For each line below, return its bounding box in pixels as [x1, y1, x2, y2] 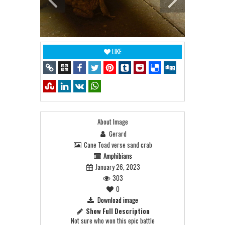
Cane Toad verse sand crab [80, 140, 152, 150]
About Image [97, 117, 128, 127]
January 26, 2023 [92, 162, 140, 172]
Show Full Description [86, 206, 150, 216]
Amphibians [103, 151, 132, 161]
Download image [97, 195, 138, 205]
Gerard [106, 129, 127, 139]
